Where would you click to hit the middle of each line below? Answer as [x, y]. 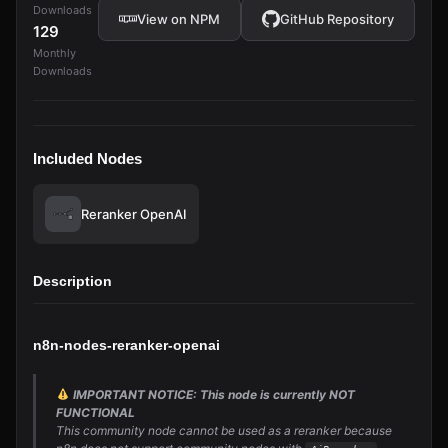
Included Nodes [87, 158]
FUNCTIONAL [95, 412]
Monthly [54, 53]
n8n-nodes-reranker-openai [126, 345]
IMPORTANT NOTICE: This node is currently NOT [212, 394]
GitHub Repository [337, 19]
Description [72, 281]
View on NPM [178, 19]
